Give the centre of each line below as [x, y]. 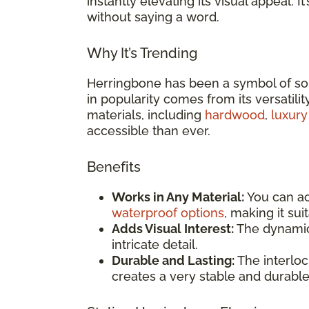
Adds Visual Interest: [173, 228]
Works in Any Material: [178, 197]
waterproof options [168, 212]
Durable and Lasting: [173, 260]
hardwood [235, 114]
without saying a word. [153, 17]
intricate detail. [155, 244]
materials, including [146, 114]
